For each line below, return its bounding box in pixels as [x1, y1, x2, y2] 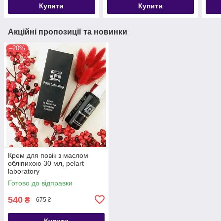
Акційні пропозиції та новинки [8, 27, 127, 36]
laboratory [8, 167, 39, 175]
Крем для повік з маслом [8, 151, 88, 159]
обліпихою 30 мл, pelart [8, 159, 84, 167]
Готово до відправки [8, 179, 73, 187]
